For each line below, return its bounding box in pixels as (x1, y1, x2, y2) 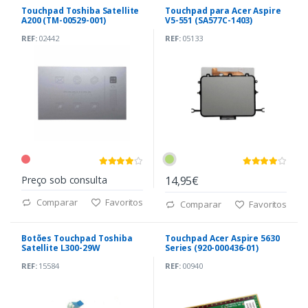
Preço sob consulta (21, 173, 107, 187)
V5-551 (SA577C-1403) (165, 14, 253, 27)
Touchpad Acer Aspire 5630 (165, 232, 280, 245)
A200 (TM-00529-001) (21, 14, 107, 27)
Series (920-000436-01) (165, 242, 258, 254)
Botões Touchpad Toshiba (21, 232, 133, 245)
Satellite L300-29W (21, 242, 100, 254)
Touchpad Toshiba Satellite (21, 5, 140, 17)
